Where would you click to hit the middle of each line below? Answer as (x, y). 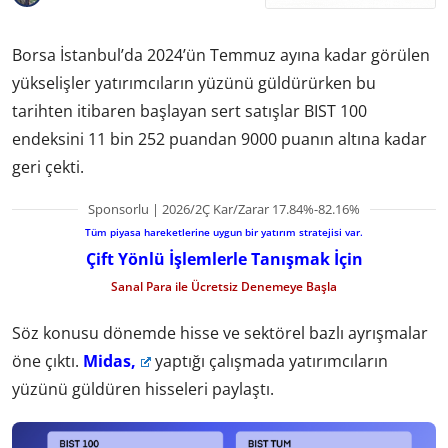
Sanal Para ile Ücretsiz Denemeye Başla (224, 286)
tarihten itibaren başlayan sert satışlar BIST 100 (189, 110)
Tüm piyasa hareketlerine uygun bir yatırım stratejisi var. (224, 231)
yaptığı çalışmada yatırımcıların (269, 361)
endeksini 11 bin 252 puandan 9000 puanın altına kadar (219, 138)
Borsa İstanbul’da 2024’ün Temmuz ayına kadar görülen (221, 54)
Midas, (109, 361)
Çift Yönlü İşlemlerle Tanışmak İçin (224, 258)
